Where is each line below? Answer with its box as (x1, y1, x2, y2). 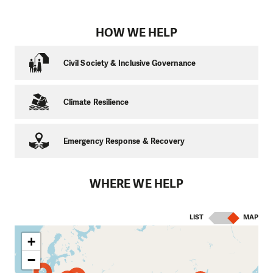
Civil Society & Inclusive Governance (63, 57, 196, 68)
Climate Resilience (63, 96, 129, 107)
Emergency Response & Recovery (63, 135, 185, 146)
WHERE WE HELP (89, 176, 184, 192)
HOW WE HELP (95, 24, 178, 40)
